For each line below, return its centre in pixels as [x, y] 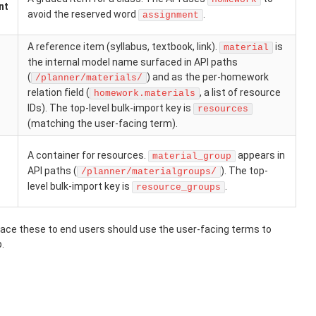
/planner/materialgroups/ [149, 172]
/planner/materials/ [89, 78]
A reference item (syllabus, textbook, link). [123, 47]
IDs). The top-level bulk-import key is [110, 108]
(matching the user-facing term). [103, 123]
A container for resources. [88, 155]
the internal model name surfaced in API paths [133, 62]
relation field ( [59, 92]
